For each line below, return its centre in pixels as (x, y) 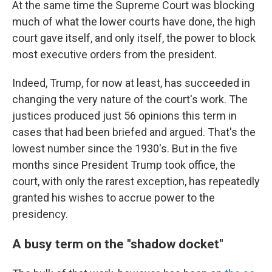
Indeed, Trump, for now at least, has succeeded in (131, 83)
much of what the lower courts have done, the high (134, 22)
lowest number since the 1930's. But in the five (125, 148)
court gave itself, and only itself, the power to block (134, 38)
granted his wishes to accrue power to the (114, 198)
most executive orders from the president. (114, 54)
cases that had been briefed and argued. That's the (134, 132)
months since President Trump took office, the (124, 165)
